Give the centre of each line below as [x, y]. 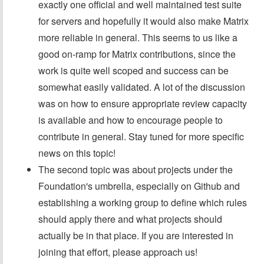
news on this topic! [77, 153]
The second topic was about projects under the [136, 169]
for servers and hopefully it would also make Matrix [143, 21]
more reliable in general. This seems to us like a [138, 37]
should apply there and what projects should [130, 219]
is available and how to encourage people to [131, 120]
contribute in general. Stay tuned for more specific [141, 136]
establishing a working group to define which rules [143, 202]
